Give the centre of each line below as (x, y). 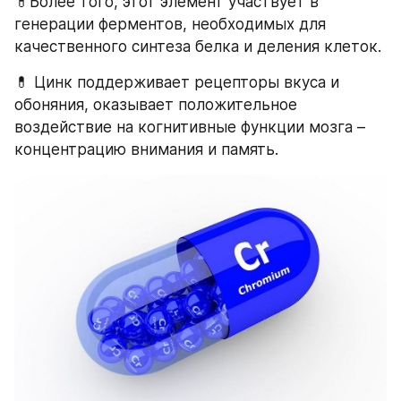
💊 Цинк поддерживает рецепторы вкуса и (177, 83)
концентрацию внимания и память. (146, 150)
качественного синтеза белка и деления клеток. (198, 47)
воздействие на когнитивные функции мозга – (190, 128)
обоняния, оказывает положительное (156, 105)
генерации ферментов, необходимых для (170, 25)
